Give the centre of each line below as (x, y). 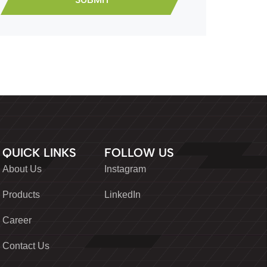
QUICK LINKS (39, 153)
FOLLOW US (139, 153)
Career (17, 220)
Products (21, 194)
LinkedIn (122, 194)
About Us (22, 169)
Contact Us (26, 246)
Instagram (125, 169)
